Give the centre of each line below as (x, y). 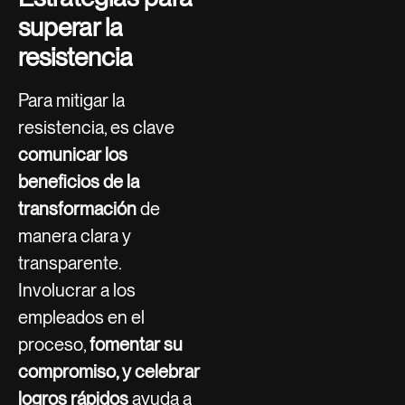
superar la (71, 27)
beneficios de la (79, 181)
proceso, (54, 344)
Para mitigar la (71, 100)
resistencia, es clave (96, 127)
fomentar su (136, 344)
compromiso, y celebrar (109, 371)
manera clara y (75, 235)
